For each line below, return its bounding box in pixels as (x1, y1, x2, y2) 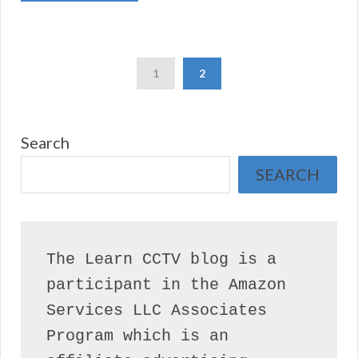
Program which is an (46, 327, 229, 346)
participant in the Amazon (46, 276, 286, 295)
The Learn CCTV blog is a (46, 250, 276, 269)
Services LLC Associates (46, 301, 267, 320)
